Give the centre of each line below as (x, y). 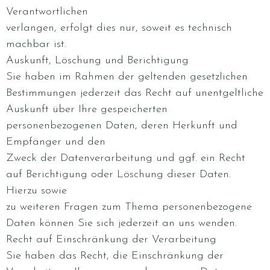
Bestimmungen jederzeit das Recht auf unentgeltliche (135, 93)
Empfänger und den (56, 142)
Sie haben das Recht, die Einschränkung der (115, 256)
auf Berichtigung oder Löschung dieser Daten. (118, 174)
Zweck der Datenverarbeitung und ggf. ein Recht (126, 158)
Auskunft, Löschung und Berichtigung (97, 61)
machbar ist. (36, 44)
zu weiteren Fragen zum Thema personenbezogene (129, 207)
